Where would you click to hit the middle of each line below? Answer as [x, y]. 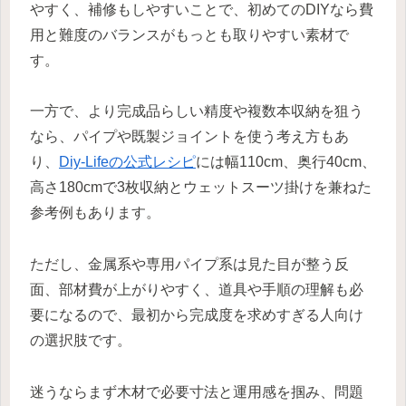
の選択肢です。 [81, 341]
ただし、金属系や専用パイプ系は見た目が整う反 [189, 265]
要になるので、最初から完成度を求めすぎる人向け [197, 315]
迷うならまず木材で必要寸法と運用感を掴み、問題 [197, 391]
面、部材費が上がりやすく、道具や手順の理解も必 [197, 290]
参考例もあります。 [95, 213]
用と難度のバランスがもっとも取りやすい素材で [189, 34]
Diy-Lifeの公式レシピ [127, 162]
